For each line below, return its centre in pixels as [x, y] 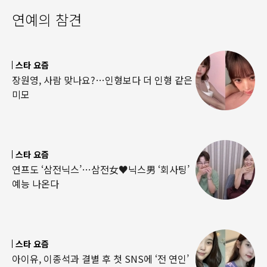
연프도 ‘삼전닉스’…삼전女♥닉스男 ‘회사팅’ [101, 170]
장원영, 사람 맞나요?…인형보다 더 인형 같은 [102, 80]
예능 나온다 [35, 184]
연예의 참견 [47, 19]
